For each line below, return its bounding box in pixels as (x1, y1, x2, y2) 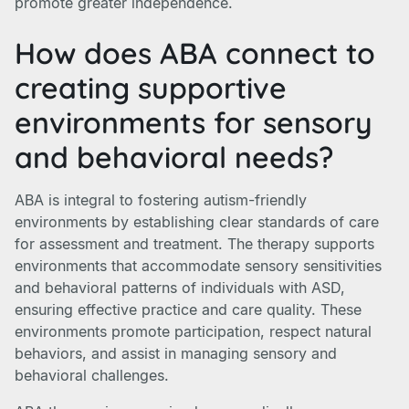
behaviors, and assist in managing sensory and (15, 344, 337, 362)
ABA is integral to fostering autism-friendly (15, 191, 307, 209)
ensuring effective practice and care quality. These (15, 300, 362, 319)
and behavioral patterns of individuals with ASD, (15, 278, 345, 297)
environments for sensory (15, 104, 372, 141)
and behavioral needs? (15, 139, 333, 175)
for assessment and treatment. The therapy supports (15, 235, 374, 253)
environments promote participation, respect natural (15, 322, 372, 341)
